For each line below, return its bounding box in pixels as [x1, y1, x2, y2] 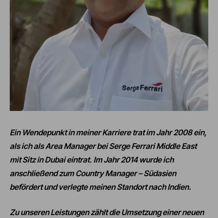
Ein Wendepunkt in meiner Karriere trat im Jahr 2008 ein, [10, 127, 207, 137]
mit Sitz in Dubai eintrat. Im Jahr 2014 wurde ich [10, 155, 174, 164]
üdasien [148, 168, 176, 178]
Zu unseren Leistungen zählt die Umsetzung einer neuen [10, 207, 204, 217]
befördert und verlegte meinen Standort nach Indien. [10, 182, 191, 192]
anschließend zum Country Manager [10, 168, 138, 178]
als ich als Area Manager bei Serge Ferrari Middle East [10, 141, 197, 151]
